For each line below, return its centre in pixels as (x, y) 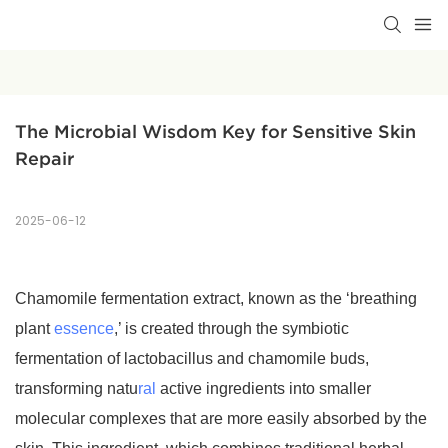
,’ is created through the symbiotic (231, 329)
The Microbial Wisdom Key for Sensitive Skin (215, 132)
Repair (44, 159)
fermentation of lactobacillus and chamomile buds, (192, 359)
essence (84, 329)
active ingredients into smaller (263, 389)
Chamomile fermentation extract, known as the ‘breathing (216, 299)
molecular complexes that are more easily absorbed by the (221, 419)
